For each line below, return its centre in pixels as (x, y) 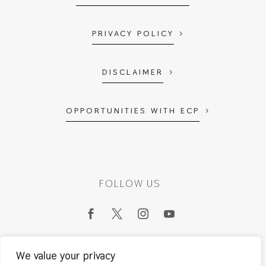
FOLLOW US (130, 183)
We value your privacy (66, 256)
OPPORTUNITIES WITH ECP (133, 110)
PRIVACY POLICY (133, 33)
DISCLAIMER (133, 72)
